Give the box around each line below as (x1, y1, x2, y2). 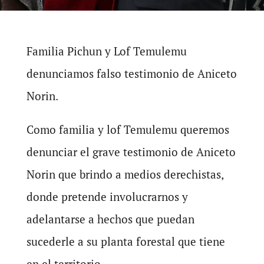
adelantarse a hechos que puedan (26, 212, 194, 226)
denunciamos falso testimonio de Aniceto (26, 66, 237, 81)
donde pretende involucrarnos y (26, 189, 188, 204)
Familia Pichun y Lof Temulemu (26, 44, 187, 58)
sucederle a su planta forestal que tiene (26, 234, 225, 249)
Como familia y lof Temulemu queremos (26, 122, 229, 137)
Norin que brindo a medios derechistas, (26, 167, 223, 181)
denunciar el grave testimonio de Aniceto (26, 144, 236, 159)
